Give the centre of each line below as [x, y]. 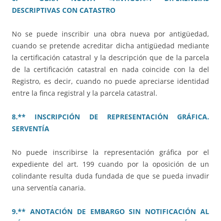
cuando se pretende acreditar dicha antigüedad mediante [110, 45]
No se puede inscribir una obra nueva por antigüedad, [110, 34]
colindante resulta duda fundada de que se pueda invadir [110, 176]
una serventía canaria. [49, 187]
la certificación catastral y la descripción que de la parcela [110, 57]
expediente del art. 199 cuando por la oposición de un [110, 164]
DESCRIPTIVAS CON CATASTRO [64, 10]
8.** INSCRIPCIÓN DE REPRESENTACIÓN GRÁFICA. [110, 116]
